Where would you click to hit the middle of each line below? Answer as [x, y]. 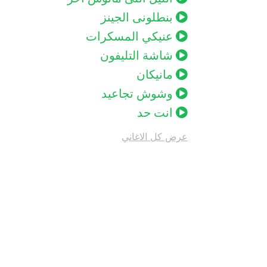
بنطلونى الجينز [138, 17]
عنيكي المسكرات [131, 36]
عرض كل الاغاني [155, 136]
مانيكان [156, 74]
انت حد [156, 112]
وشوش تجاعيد [139, 93]
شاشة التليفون [138, 55]
